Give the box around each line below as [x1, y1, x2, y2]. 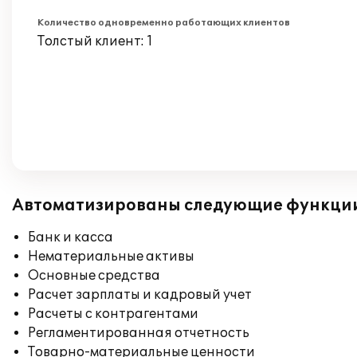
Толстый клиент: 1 [37, 33, 153, 49]
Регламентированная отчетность [28, 325, 249, 341]
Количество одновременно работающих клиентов [37, 18, 290, 28]
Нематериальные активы [28, 249, 194, 265]
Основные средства [28, 268, 160, 284]
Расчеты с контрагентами [28, 306, 198, 322]
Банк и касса [28, 229, 113, 245]
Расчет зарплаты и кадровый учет [28, 287, 252, 303]
